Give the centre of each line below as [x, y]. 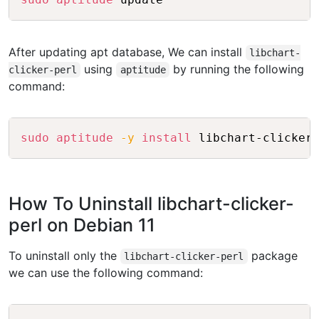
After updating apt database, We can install [127, 52]
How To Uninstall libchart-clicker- [151, 204]
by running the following [237, 69]
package [272, 256]
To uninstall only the [64, 256]
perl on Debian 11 [82, 225]
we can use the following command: [106, 273]
